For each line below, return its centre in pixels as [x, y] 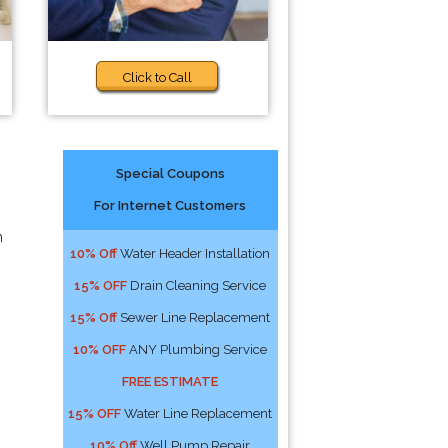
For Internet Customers [170, 205]
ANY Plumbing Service [197, 349]
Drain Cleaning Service [197, 285]
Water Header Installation [194, 253]
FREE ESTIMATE [170, 381]
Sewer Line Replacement [194, 317]
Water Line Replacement [197, 413]
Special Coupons [170, 173]
